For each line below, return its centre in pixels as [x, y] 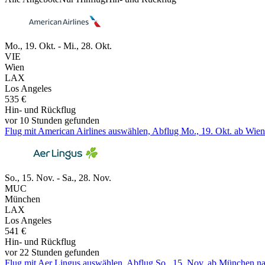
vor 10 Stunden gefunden [52, 121]
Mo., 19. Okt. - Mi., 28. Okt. [58, 46]
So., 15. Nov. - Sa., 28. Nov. [58, 178]
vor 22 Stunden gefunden [52, 253]
